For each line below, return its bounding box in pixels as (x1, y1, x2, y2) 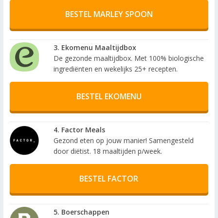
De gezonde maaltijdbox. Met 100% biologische (53, 54, 204, 63)
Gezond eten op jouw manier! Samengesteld (53, 135, 194, 145)
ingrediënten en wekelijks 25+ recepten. (53, 64, 178, 74)
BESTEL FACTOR (79, 173, 139, 184)
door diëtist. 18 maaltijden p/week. (53, 146, 162, 156)
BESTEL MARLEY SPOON (65, 9, 153, 20)
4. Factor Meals (53, 125, 105, 134)
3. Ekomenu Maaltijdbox (53, 43, 136, 53)
